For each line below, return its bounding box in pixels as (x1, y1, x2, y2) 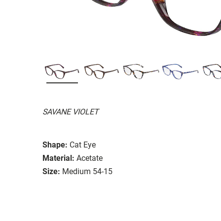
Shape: (42, 140, 68, 149)
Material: (42, 153, 74, 163)
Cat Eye (70, 140, 96, 149)
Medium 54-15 (62, 166, 112, 176)
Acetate (76, 153, 103, 163)
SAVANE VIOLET (42, 107, 99, 116)
